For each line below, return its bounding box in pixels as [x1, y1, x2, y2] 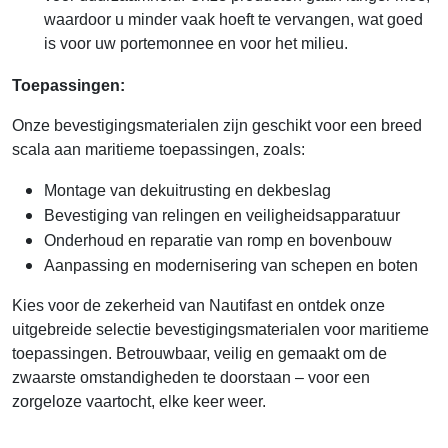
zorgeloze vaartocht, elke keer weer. [12, 392, 266, 410]
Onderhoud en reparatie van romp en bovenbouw [44, 231, 392, 249]
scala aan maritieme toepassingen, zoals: [12, 140, 305, 158]
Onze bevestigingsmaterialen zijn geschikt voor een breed [12, 116, 422, 134]
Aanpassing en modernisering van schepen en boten [44, 256, 418, 274]
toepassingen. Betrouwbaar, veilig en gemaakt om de [12, 344, 387, 362]
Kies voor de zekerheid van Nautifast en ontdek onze [12, 296, 385, 314]
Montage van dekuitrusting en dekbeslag [44, 181, 331, 199]
